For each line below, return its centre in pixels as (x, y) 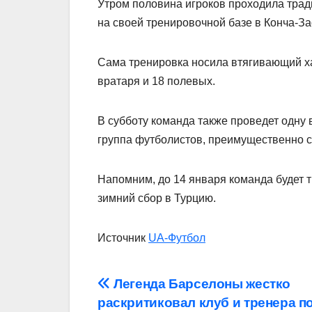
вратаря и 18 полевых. (156, 81)
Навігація (149, 288)
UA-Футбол (177, 237)
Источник (123, 237)
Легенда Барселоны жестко (201, 283)
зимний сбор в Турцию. (157, 198)
